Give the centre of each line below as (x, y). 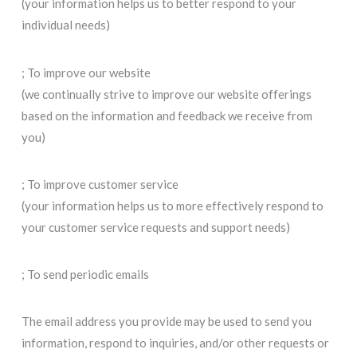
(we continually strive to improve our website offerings (166, 94)
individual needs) (65, 25)
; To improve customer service (100, 184)
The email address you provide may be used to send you (166, 322)
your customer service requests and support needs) (155, 227)
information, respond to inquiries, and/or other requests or (175, 343)
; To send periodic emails (85, 275)
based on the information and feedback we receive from (167, 115)
